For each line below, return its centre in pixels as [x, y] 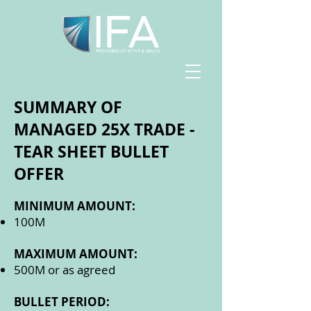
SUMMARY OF [68, 107]
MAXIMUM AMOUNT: [76, 254]
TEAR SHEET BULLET [91, 151]
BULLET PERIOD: [62, 302]
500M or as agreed [65, 270]
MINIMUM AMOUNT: [75, 206]
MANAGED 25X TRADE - [104, 129]
